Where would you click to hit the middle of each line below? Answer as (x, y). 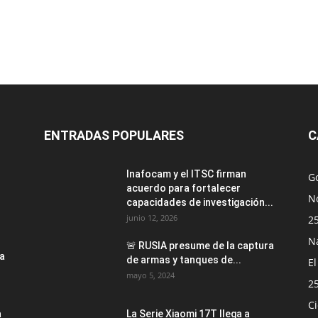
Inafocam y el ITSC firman (186, 174)
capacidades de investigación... (200, 203)
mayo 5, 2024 (150, 275)
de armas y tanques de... (184, 260)
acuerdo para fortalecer (183, 188)
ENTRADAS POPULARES (114, 136)
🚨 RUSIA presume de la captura (200, 246)
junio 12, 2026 (152, 218)
